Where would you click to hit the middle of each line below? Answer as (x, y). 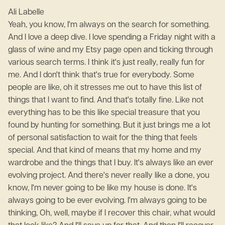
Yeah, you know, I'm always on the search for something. (109, 25)
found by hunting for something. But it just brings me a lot (109, 126)
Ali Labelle (28, 13)
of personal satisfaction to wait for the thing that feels (103, 138)
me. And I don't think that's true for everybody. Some (101, 75)
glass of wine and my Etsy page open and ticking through (110, 50)
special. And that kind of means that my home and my (105, 151)
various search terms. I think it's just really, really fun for (106, 63)
